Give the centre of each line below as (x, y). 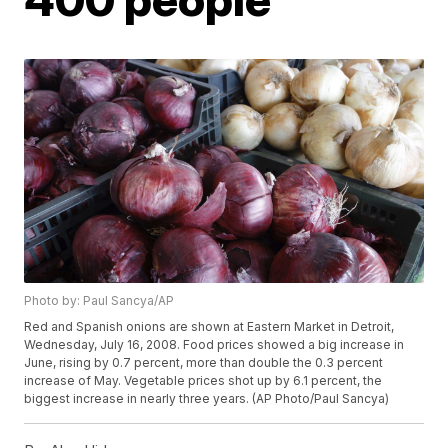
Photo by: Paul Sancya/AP (99, 301)
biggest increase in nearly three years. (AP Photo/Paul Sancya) (207, 399)
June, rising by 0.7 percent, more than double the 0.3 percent (204, 363)
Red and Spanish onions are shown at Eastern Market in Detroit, (209, 327)
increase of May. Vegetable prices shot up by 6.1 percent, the (203, 381)
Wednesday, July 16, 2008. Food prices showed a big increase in (214, 345)
